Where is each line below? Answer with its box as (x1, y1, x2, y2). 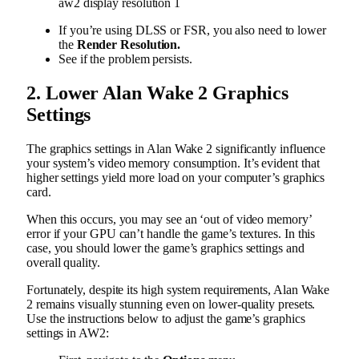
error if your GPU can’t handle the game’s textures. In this (26, 226, 316, 240)
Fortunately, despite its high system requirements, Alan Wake (26, 282, 330, 296)
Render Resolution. (73, 38, 181, 52)
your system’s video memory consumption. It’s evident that (26, 155, 320, 170)
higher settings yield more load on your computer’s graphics (26, 170, 325, 184)
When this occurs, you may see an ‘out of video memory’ (26, 212, 312, 226)
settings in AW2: (26, 325, 109, 340)
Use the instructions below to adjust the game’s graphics (26, 311, 305, 325)
